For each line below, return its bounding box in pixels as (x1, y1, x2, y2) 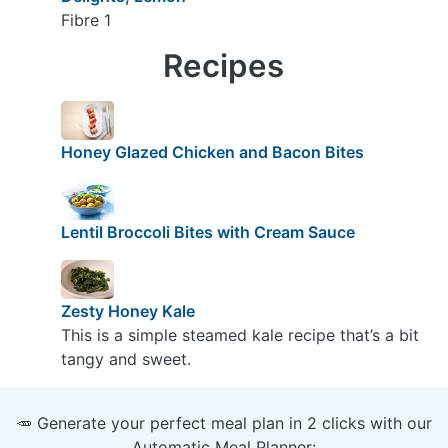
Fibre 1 (60, 9, 111, 30)
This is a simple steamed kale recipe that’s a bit (60, 325, 419, 346)
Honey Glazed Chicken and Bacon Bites (60, 142, 364, 163)
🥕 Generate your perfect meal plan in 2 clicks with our (16, 413, 432, 434)
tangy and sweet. (60, 349, 191, 370)
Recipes (163, 46, 285, 85)
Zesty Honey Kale (60, 301, 195, 322)
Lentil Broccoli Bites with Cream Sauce (60, 221, 355, 242)
